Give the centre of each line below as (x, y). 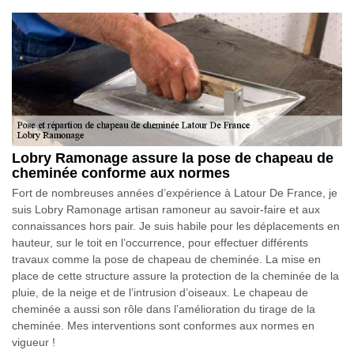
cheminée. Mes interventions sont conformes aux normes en (163, 325)
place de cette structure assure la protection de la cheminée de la (175, 275)
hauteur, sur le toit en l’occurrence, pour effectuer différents (160, 242)
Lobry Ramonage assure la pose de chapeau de (173, 158)
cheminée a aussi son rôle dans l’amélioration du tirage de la (164, 309)
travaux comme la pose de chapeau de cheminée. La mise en (166, 259)
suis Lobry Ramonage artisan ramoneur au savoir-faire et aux (166, 209)
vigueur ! (34, 342)
